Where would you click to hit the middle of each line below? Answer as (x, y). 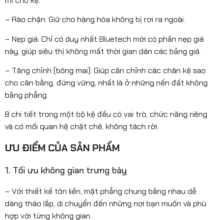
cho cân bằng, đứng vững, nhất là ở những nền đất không (106, 83)
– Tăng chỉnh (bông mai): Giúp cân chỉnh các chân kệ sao (105, 71)
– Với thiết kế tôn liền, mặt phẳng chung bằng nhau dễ (101, 191)
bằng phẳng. (27, 95)
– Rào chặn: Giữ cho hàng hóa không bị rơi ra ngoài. (95, 20)
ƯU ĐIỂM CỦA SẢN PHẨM (62, 148)
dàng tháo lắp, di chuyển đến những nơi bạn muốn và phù (106, 203)
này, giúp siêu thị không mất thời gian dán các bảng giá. (103, 51)
